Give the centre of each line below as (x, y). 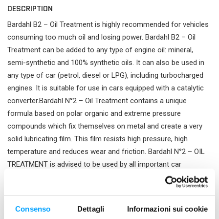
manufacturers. (32, 177)
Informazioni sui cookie (167, 209)
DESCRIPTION (30, 9)
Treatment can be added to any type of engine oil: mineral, (100, 50)
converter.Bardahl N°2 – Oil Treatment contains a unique (97, 101)
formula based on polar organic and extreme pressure (94, 113)
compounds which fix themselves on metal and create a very (105, 126)
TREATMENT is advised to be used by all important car (94, 164)
